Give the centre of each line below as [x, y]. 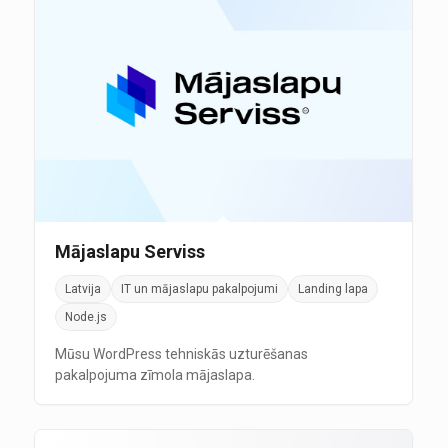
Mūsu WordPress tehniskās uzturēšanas [181, 354]
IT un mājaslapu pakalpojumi [199, 289]
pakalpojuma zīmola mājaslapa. [154, 375]
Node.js [85, 317]
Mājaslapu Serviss [129, 252]
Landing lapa [332, 289]
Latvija [82, 289]
